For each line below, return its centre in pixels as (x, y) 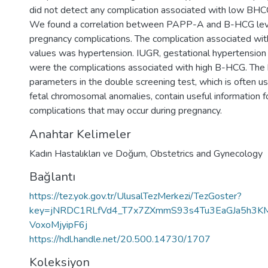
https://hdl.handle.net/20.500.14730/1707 (120, 239)
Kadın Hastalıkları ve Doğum (88, 154)
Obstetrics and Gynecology (206, 154)
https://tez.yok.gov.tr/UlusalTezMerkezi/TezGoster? (135, 196)
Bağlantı (52, 177)
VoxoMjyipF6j (58, 225)
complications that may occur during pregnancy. (126, 111)
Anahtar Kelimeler (80, 134)
